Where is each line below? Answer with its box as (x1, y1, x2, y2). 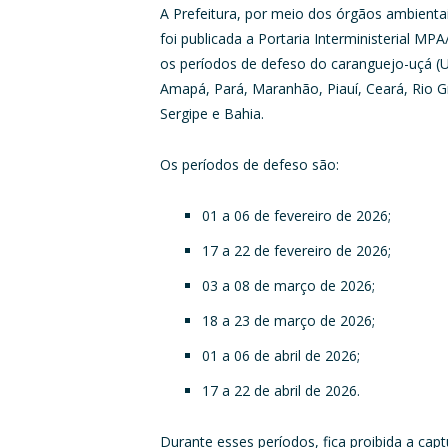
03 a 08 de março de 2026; (202, 275, 376, 295)
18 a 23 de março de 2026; (202, 310, 376, 330)
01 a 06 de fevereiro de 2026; (202, 205, 392, 225)
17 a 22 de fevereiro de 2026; (202, 240, 392, 260)
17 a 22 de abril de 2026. (202, 380, 361, 400)
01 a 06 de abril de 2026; (202, 345, 361, 365)
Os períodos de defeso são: (160, 154, 340, 174)
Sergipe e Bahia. (160, 104, 265, 123)
